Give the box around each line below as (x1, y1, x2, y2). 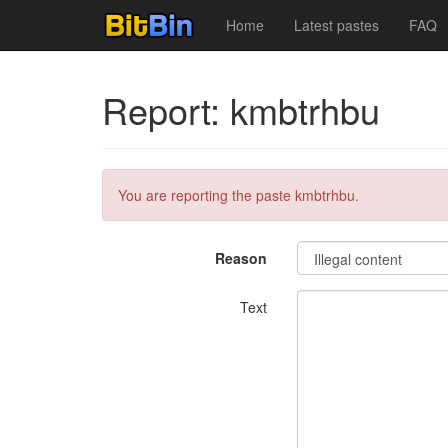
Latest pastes (294, 15, 379, 35)
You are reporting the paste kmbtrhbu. (118, 185, 359, 205)
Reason (215, 248, 267, 268)
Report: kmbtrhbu (102, 84, 380, 135)
